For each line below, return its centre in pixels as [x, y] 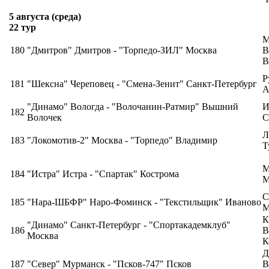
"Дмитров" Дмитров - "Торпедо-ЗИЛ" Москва [122, 50]
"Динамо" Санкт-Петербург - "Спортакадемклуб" [129, 225]
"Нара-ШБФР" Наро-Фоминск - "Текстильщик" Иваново [144, 202]
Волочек [44, 117]
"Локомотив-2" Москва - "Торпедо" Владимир [122, 140]
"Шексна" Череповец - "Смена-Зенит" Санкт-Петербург [142, 84]
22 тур [23, 27]
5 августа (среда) [45, 17]
